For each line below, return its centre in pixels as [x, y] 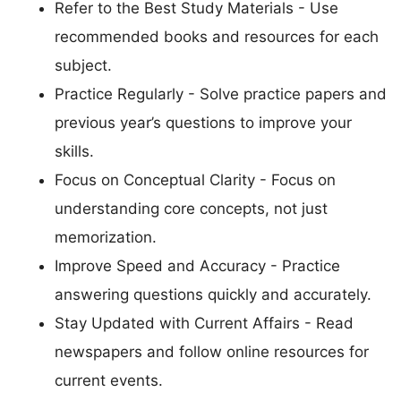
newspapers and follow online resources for [212, 351]
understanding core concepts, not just [191, 208]
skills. [74, 151]
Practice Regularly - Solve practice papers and [221, 94]
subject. [83, 65]
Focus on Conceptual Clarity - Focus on [195, 179]
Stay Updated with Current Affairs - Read [204, 323]
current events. [109, 380]
